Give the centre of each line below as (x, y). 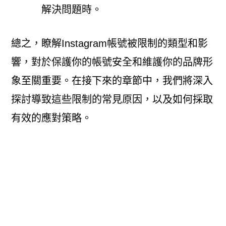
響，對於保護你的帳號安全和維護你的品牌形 (112, 62)
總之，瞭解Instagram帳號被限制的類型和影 (109, 43)
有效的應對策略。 (51, 118)
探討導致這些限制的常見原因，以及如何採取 (112, 99)
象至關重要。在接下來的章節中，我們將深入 (112, 80)
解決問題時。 (71, 9)
